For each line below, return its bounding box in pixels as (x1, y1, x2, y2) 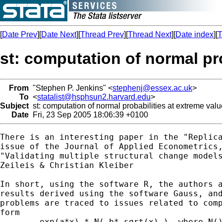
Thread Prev (80, 30, 124, 39)
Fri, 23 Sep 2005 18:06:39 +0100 (29, 110, 148, 119)
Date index (175, 30, 214, 39)
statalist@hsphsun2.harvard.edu (37, 92, 151, 101)
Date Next (41, 30, 76, 39)
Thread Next (128, 30, 171, 39)
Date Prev (2, 30, 37, 39)
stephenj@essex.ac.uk (112, 83, 192, 92)
